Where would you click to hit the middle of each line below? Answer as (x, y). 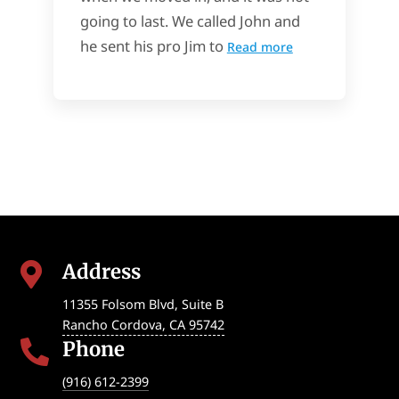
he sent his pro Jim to (151, 45)
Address (101, 271)
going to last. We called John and (190, 20)
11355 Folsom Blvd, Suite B (142, 304)
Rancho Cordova (112, 324)
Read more (260, 46)
